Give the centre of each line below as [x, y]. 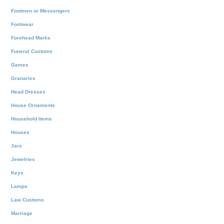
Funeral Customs [32, 51]
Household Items [31, 118]
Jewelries [23, 159]
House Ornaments [33, 105]
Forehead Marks [31, 37]
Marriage [22, 213]
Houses [20, 132]
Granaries [23, 78]
